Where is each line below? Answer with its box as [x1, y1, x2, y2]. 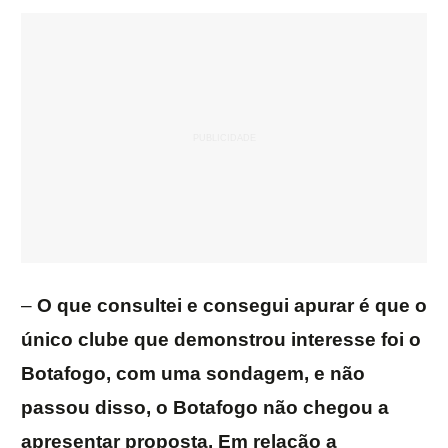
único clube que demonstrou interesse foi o [21, 329, 421, 351]
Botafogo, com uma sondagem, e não [21, 363, 365, 385]
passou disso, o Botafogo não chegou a [21, 397, 389, 419]
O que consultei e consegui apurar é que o [37, 295, 427, 317]
